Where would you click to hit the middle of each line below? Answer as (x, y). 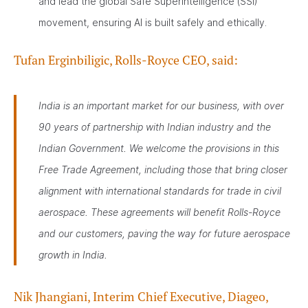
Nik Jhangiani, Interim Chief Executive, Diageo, (141, 297)
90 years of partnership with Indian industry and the (155, 127)
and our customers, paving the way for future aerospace (164, 233)
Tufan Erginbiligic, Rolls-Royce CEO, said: (126, 60)
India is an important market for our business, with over (161, 106)
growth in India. (73, 255)
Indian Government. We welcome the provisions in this (159, 148)
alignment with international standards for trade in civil (160, 191)
